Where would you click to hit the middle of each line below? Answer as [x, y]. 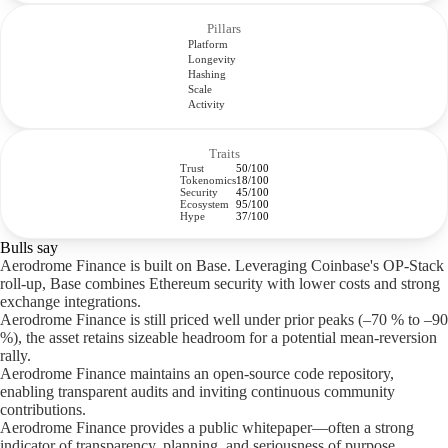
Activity [206, 104]
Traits [224, 153]
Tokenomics [207, 180]
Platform [208, 44]
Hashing [207, 74]
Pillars [224, 28]
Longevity [212, 59]
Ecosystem [204, 204]
